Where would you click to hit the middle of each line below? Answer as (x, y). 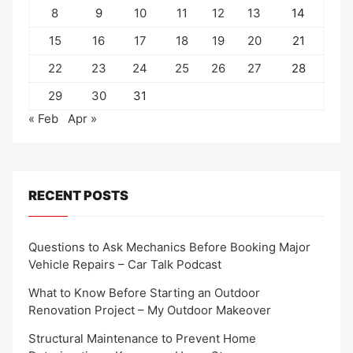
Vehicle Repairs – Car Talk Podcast (125, 264)
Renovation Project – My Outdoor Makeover (150, 310)
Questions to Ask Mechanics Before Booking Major (169, 247)
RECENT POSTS (78, 196)
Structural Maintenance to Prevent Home (142, 338)
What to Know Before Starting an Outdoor (144, 292)
